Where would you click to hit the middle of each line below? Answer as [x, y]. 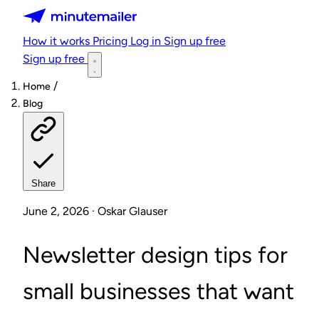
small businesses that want [158, 291]
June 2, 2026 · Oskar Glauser [95, 211]
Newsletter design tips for [155, 255]
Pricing [111, 41]
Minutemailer [56, 14]
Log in [147, 41]
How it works [58, 41]
